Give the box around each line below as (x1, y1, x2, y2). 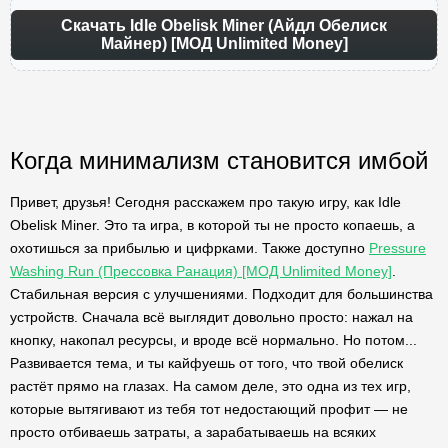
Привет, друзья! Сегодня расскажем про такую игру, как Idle (10, 194, 401, 210)
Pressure (369, 240, 426, 256)
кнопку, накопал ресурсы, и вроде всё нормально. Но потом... (10, 332, 417, 348)
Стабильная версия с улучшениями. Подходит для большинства (10, 286, 433, 302)
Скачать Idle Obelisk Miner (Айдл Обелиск (61, 17, 387, 34)
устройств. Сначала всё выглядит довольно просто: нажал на (10, 309, 413, 325)
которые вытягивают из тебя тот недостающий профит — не (10, 401, 408, 417)
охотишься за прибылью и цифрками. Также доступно (10, 240, 369, 256)
